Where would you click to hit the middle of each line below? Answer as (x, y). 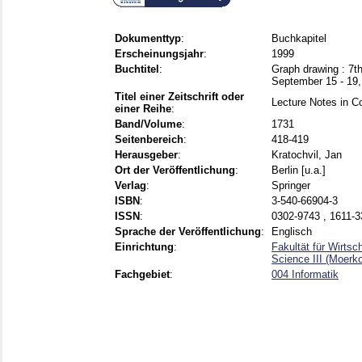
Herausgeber (146, 155)
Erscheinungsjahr (159, 54)
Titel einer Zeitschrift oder (179, 97)
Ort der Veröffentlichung (175, 170)
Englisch (292, 232)
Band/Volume (148, 124)
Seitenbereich (149, 140)
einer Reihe (143, 109)
